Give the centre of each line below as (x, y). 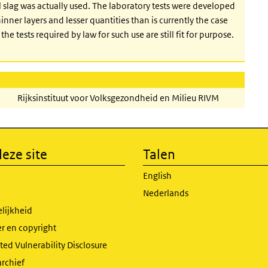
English (157, 176)
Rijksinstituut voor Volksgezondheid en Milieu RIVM (118, 98)
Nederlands (166, 193)
